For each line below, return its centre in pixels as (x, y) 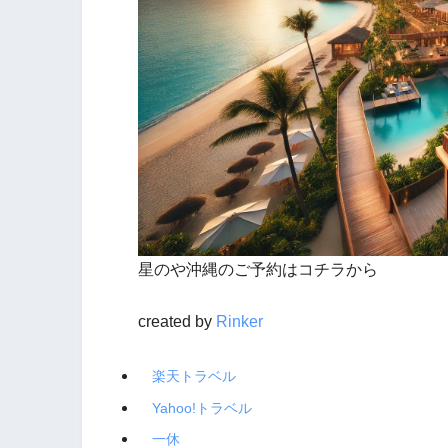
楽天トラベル (194, 376)
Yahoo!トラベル (202, 407)
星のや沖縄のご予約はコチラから (257, 270)
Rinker (239, 322)
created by (176, 322)
